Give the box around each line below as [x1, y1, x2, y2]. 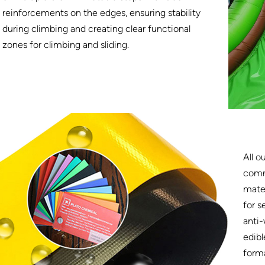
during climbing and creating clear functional [2, 22, 191, 34]
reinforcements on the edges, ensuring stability [2, 7, 201, 18]
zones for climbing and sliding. [2, 38, 130, 50]
